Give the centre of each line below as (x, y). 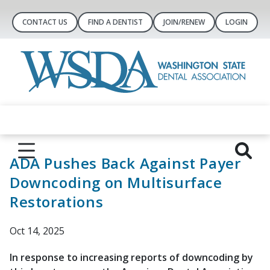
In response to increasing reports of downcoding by (131, 257)
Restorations (57, 202)
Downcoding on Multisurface (116, 182)
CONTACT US (45, 22)
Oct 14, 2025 (37, 231)
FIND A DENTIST (115, 22)
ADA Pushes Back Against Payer (125, 163)
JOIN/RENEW (184, 22)
